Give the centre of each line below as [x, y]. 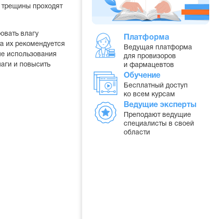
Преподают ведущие [157, 115]
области [137, 133]
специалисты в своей [159, 124]
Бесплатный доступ [156, 86]
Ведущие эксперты [160, 105]
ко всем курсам [149, 95]
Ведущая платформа [158, 48]
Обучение [142, 76]
